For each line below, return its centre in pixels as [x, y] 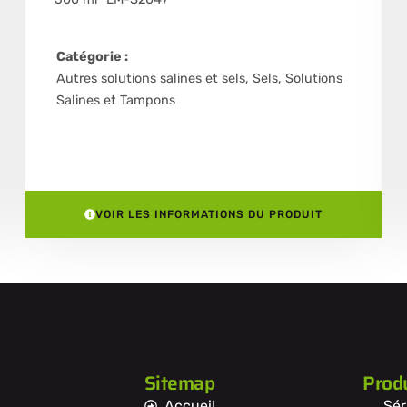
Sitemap [179, 382]
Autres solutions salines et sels [150, 79]
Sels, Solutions [297, 79]
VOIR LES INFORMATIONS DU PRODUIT [208, 215]
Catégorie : [92, 57]
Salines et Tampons [115, 101]
